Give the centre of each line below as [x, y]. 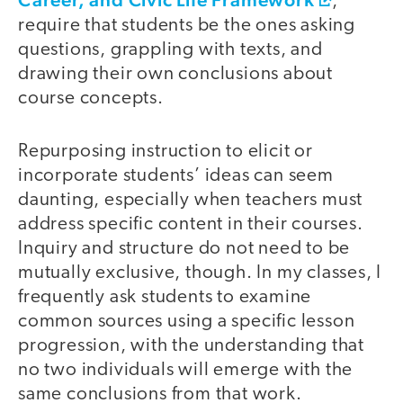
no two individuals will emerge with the [186, 370]
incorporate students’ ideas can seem [176, 175]
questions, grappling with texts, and [170, 50]
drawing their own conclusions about [175, 75]
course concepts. [91, 99]
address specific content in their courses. [191, 224]
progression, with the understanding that [191, 345]
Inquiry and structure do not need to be [184, 248]
